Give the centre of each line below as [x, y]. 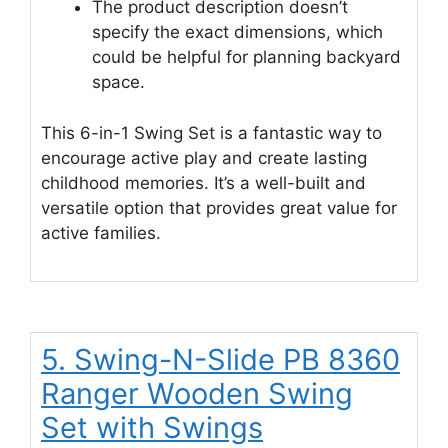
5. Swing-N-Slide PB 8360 [220, 360]
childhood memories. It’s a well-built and [203, 182]
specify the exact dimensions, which [237, 32]
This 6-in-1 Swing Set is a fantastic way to [211, 132]
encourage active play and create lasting [204, 157]
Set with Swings [152, 428]
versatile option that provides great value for [219, 207]
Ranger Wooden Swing [197, 394]
